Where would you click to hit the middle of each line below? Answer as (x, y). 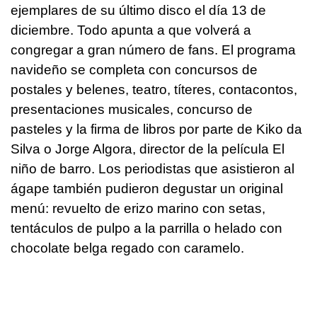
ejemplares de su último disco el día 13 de (138, 11)
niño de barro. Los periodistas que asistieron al (152, 169)
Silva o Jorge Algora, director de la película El (148, 149)
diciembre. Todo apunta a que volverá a (131, 30)
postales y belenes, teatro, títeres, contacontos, (154, 90)
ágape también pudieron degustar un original (147, 189)
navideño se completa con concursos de (134, 70)
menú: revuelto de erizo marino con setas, (138, 209)
